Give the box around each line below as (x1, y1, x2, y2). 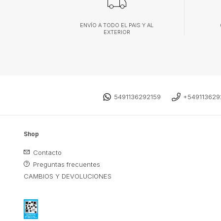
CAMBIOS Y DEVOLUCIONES (24, 172, 111, 180)
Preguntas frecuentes (31, 160, 100, 168)
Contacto (31, 148, 62, 156)
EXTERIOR (103, 29, 130, 36)
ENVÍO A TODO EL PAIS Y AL (80, 22, 154, 29)
